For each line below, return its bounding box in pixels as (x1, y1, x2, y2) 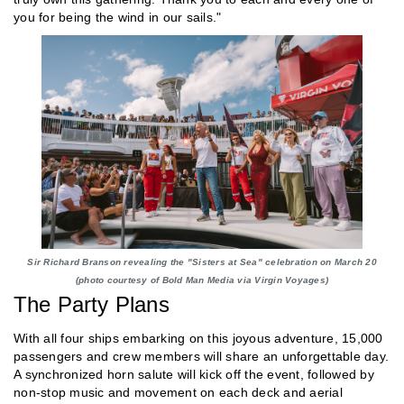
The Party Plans (14, 292, 170, 317)
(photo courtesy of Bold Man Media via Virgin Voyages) (75, 275, 329, 286)
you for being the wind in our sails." (14, 10, 225, 25)
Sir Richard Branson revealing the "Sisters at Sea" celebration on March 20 (27, 257, 377, 268)
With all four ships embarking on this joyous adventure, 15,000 (14, 331, 383, 346)
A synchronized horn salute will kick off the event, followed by (14, 367, 374, 382)
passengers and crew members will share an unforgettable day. (14, 349, 389, 364)
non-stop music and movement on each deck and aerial (14, 385, 343, 400)
